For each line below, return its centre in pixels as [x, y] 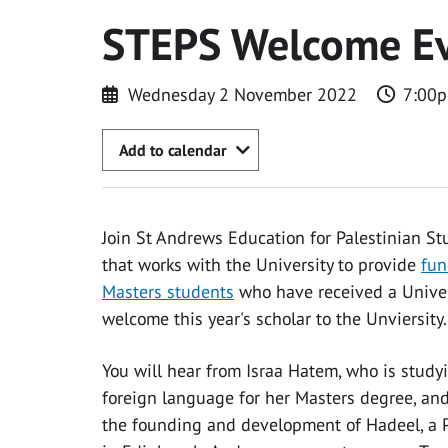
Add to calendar [172, 149]
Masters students [168, 292]
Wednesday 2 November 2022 [242, 94]
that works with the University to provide [261, 265]
